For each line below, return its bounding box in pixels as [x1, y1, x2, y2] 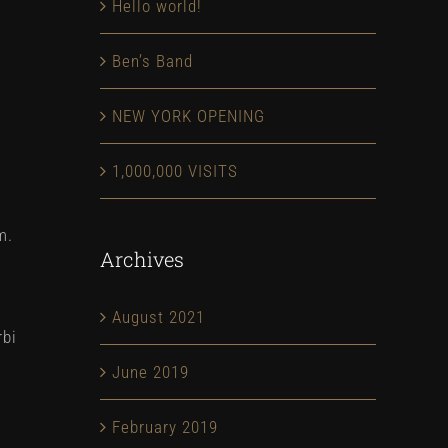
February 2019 [112, 417, 218, 437]
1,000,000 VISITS [112, 161, 238, 181]
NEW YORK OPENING [112, 106, 265, 126]
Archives [100, 246, 184, 272]
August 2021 [112, 307, 205, 327]
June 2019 [112, 362, 189, 382]
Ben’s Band [112, 51, 193, 71]
